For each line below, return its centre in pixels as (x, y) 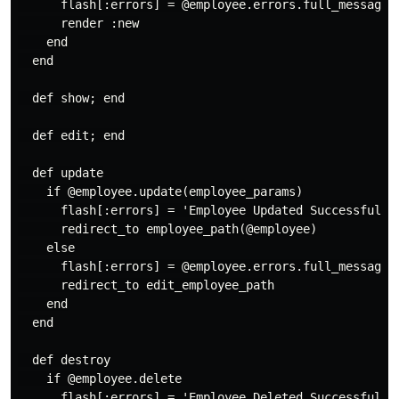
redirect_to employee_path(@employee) (167, 229)
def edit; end (71, 135)
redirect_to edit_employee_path (146, 285)
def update (61, 173)
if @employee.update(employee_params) (160, 191)
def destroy (64, 360)
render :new (78, 23)
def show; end (71, 98)
